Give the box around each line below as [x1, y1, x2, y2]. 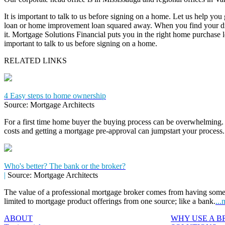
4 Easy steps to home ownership [4, 91, 106, 100]
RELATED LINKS [4, 56, 67, 65]
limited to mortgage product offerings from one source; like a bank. [4, 196, 215, 205]
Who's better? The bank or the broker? [4, 161, 126, 170]
